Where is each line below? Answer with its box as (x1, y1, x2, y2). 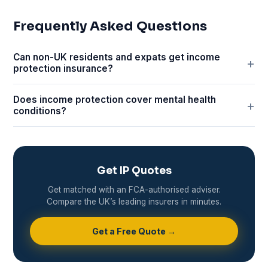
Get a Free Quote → (92, 226, 176, 237)
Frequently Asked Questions (13, 18, 208, 35)
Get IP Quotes (96, 165, 172, 178)
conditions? (13, 105, 67, 117)
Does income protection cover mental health (13, 94, 217, 106)
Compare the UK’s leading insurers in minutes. (47, 197, 221, 207)
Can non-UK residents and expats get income (13, 51, 221, 63)
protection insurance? (13, 63, 114, 75)
